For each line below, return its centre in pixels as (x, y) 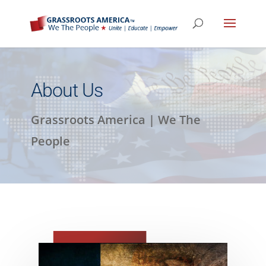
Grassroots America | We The (115, 120)
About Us (66, 91)
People (50, 141)
